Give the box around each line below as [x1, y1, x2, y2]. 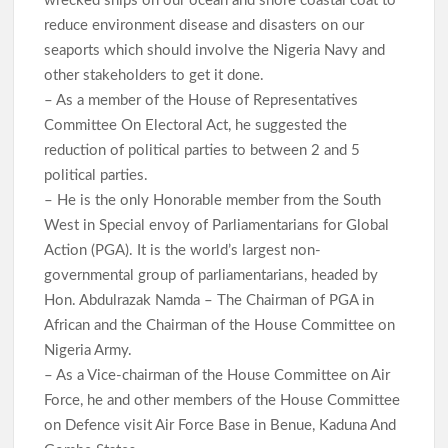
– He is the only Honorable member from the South [44, 193, 382, 209]
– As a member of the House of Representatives [44, 93, 359, 109]
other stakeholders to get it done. [44, 68, 269, 84]
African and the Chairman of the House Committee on [44, 318, 396, 334]
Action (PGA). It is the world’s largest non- [44, 243, 322, 259]
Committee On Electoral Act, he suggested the [44, 118, 348, 134]
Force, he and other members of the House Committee [44, 393, 401, 409]
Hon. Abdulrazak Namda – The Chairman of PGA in [44, 293, 375, 309]
